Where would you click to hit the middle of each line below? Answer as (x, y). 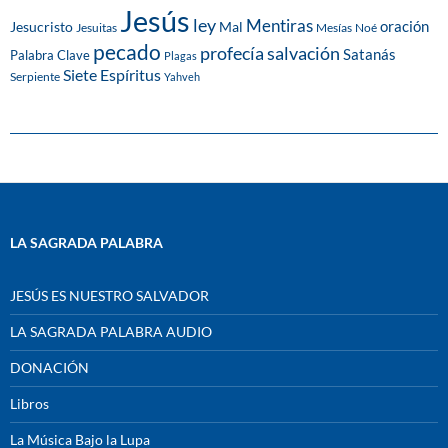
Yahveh (182, 77)
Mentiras (279, 26)
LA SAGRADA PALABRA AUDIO (111, 332)
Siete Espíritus (112, 75)
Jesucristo (41, 27)
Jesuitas (96, 28)
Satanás (369, 55)
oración (404, 27)
